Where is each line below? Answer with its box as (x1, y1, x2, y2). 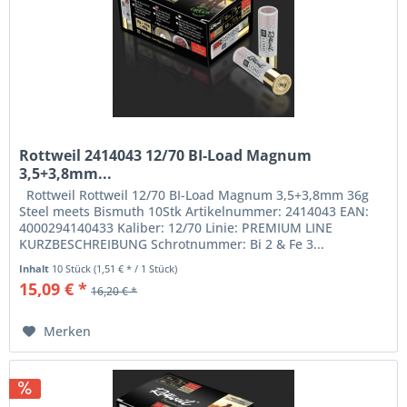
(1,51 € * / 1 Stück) (94, 261, 178, 275)
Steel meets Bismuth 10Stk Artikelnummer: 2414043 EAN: (19, 202, 370, 220)
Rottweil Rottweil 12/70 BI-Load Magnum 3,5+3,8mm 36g (19, 185, 370, 203)
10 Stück (52, 261, 94, 275)
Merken (44, 322, 92, 340)
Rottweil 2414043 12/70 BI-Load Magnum (19, 144, 313, 165)
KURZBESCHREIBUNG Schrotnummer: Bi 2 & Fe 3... (19, 234, 325, 253)
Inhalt (19, 261, 53, 275)
